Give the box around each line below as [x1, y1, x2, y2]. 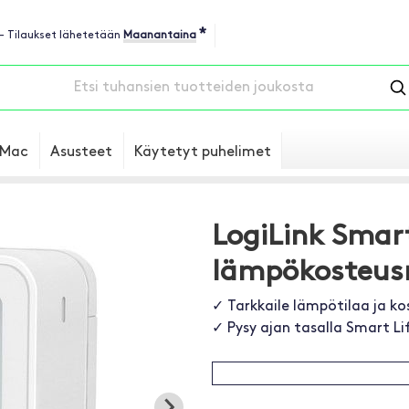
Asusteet [50, 145, 112, 160]
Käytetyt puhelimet [134, 145, 271, 160]
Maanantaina [123, 30, 196, 41]
